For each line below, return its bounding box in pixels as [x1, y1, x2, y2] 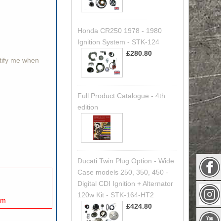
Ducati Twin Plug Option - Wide [77, 157, 174, 165]
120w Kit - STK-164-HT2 [77, 191, 154, 199]
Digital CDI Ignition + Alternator [77, 180, 173, 188]
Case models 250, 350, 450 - [77, 168, 168, 177]
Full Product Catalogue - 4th [77, 91, 165, 100]
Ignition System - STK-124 [77, 37, 159, 46]
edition [77, 103, 98, 111]
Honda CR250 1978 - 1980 [77, 26, 162, 35]
